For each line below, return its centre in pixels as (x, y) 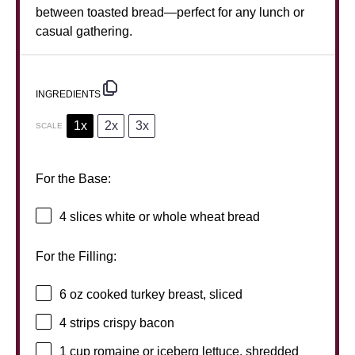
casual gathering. (84, 31)
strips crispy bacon (120, 323)
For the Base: (73, 178)
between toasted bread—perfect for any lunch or (170, 12)
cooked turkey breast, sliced (163, 295)
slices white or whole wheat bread (163, 217)
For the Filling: (76, 256)
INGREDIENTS (68, 94)
